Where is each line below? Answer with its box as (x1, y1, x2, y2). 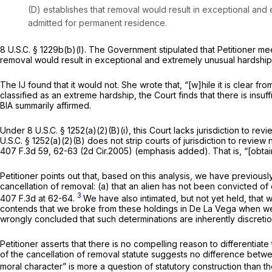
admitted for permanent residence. (28, 17, 167, 28)
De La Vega (189, 203, 239, 214)
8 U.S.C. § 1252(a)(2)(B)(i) (27, 124, 129, 135)
